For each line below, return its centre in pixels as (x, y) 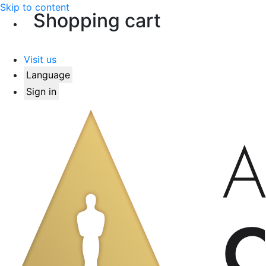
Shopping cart (97, 20)
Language (48, 75)
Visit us (40, 59)
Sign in (41, 91)
